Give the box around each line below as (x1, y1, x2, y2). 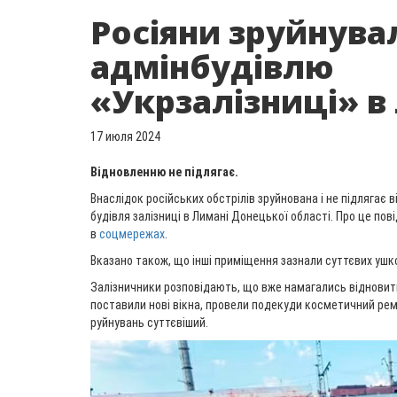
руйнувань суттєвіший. (90, 315, 208, 330)
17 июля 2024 (90, 129, 160, 144)
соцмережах (99, 227, 165, 241)
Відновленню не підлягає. (90, 165, 238, 179)
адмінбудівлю (90, 45, 334, 89)
